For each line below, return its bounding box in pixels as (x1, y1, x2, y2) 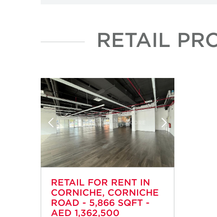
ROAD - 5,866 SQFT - (51, 197, 150, 208)
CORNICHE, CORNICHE (51, 187, 159, 198)
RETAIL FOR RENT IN (51, 177, 150, 188)
